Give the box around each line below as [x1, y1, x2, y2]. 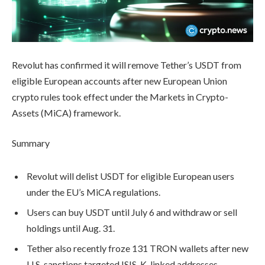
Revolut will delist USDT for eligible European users [27, 170, 234, 182]
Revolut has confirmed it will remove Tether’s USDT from [12, 59, 241, 70]
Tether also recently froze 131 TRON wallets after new [27, 243, 248, 254]
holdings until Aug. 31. [27, 222, 115, 234]
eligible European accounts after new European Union [12, 75, 227, 86]
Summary [12, 137, 50, 149]
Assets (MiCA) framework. [12, 106, 121, 118]
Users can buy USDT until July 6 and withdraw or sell [27, 206, 237, 218]
